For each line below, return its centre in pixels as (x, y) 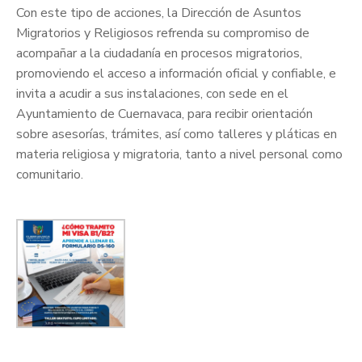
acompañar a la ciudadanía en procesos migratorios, (159, 54)
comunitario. (50, 175)
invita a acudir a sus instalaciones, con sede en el (152, 94)
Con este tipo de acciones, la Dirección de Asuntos (159, 13)
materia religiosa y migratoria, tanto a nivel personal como (179, 155)
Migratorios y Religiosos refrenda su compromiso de (163, 34)
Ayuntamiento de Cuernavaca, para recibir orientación (164, 114)
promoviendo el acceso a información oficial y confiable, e (176, 74)
